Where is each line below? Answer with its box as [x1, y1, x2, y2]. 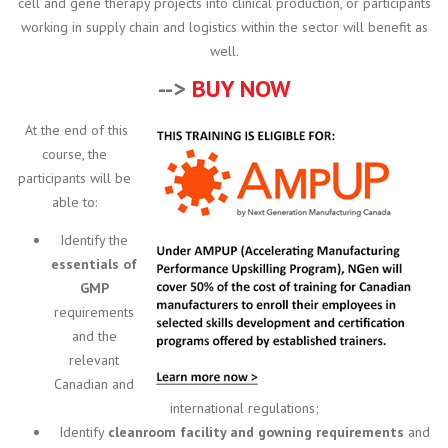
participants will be [17, 168, 131, 187]
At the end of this [20, 120, 128, 139]
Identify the [60, 230, 128, 249]
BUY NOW [191, 72, 291, 104]
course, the [41, 144, 107, 163]
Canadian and [54, 374, 134, 393]
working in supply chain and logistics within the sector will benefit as [20, 17, 428, 36]
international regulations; [169, 398, 319, 417]
